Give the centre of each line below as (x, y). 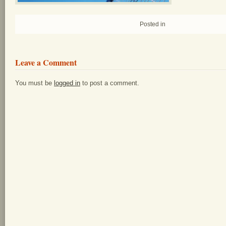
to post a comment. (110, 83)
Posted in (152, 24)
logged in (67, 83)
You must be (35, 83)
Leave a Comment (46, 62)
